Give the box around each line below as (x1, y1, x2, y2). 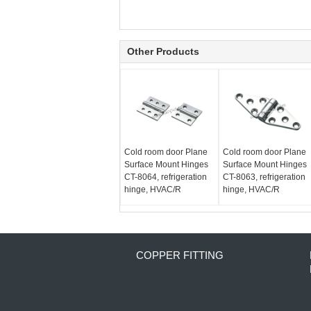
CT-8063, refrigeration (222, 172, 305, 182)
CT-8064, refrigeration (124, 172, 207, 182)
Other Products (127, 46, 199, 57)
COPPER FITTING (136, 249, 224, 261)
